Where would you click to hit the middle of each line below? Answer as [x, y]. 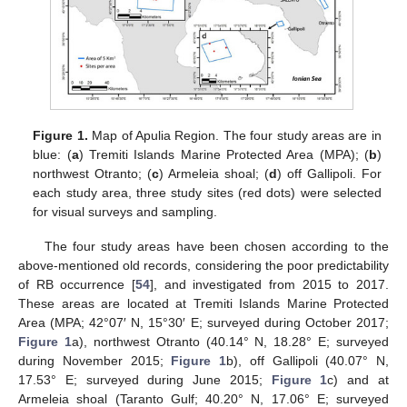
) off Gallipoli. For [329, 173]
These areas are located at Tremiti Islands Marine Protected [203, 303]
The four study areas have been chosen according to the [216, 246]
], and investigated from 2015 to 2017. [269, 284]
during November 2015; [95, 360]
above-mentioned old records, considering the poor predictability [203, 265]
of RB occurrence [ [77, 284]
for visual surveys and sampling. [125, 211]
